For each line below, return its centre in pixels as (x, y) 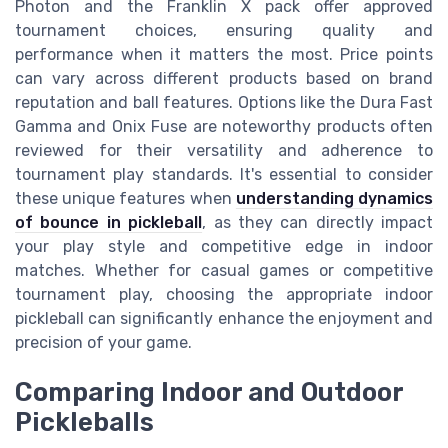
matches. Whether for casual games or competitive (224, 270)
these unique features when (125, 198)
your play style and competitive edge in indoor (224, 246)
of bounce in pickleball (109, 222)
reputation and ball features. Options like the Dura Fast (224, 102)
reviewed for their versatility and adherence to (224, 150)
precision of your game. (103, 342)
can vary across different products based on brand (224, 78)
